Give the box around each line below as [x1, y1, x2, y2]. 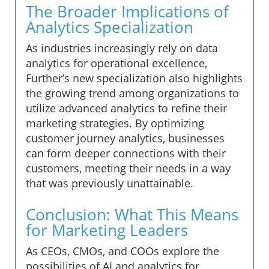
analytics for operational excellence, [26, 55, 207, 70]
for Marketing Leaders [26, 219, 188, 241]
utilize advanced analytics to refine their [26, 100, 227, 115]
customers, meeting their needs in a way [26, 160, 231, 175]
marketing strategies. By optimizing [26, 115, 204, 130]
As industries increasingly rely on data [26, 40, 218, 55]
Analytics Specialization [26, 16, 193, 38]
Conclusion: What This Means [26, 203, 238, 225]
